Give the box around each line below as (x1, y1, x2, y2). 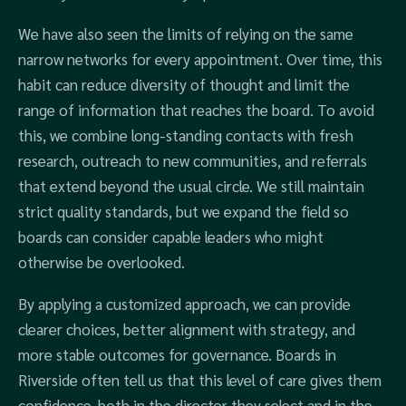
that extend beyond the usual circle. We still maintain (18, 176, 364, 196)
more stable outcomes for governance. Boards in (18, 344, 336, 364)
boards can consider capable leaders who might (18, 227, 324, 246)
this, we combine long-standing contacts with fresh (18, 125, 353, 145)
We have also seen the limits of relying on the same (18, 24, 353, 43)
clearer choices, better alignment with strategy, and (18, 319, 355, 339)
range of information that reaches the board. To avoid (18, 100, 374, 120)
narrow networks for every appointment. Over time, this (18, 49, 382, 69)
